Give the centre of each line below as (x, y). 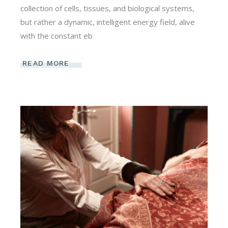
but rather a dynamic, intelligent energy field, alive (108, 22)
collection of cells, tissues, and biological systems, (108, 8)
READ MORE (46, 63)
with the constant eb (57, 36)
